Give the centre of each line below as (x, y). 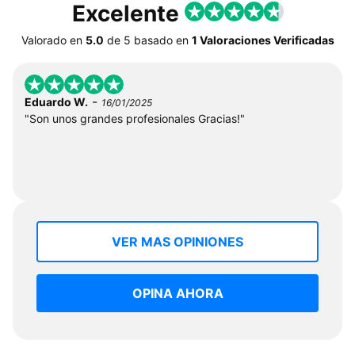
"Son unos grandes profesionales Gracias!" (135, 119)
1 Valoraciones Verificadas (263, 40)
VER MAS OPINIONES (177, 242)
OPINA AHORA (177, 294)
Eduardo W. (56, 102)
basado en (161, 40)
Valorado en (52, 40)
